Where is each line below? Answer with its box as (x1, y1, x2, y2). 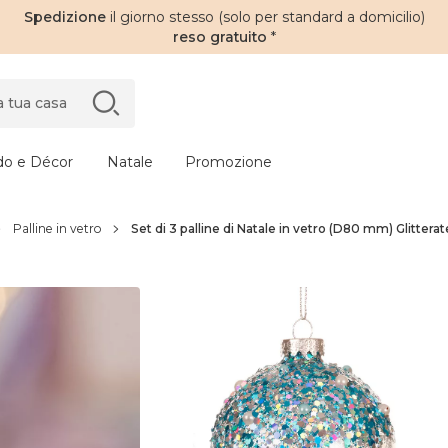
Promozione (185, 153, 272, 171)
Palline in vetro (13, 221, 101, 236)
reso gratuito (172, 28, 267, 46)
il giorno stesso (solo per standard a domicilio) (109, 8, 425, 26)
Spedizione (23, 8, 110, 26)
